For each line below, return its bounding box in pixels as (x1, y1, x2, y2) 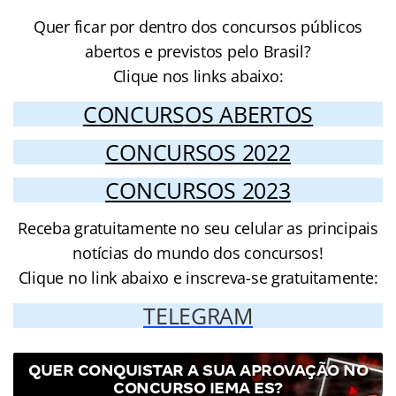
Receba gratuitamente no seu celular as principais (18, 217, 378, 239)
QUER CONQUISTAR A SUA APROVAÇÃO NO (28, 360, 368, 379)
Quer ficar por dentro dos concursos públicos (33, 15, 363, 37)
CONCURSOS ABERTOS (82, 98, 314, 129)
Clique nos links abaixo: (112, 65, 284, 87)
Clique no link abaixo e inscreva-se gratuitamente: (18, 266, 378, 288)
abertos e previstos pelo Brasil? (85, 40, 311, 62)
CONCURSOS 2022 (105, 136, 291, 167)
